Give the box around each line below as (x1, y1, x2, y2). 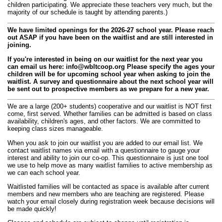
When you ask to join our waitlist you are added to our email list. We (7, 139, 203, 147)
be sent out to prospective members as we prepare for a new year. (7, 85, 209, 93)
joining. (7, 41, 31, 49)
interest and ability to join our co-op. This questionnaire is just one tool (7, 154, 209, 162)
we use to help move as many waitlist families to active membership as (7, 161, 213, 169)
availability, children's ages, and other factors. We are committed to (7, 117, 200, 125)
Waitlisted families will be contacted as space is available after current (7, 183, 209, 191)
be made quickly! (7, 205, 56, 213)
